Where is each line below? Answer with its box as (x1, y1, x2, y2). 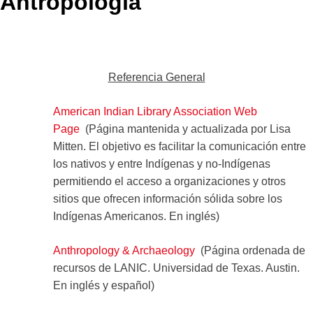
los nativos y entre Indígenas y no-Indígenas (52, 157, 270, 170)
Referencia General (108, 71, 205, 83)
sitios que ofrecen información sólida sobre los (52, 192, 282, 205)
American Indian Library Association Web (52, 105, 257, 117)
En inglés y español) (52, 279, 154, 291)
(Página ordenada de (194, 244, 305, 256)
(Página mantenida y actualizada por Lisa (79, 122, 291, 135)
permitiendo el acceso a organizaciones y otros (52, 175, 286, 187)
